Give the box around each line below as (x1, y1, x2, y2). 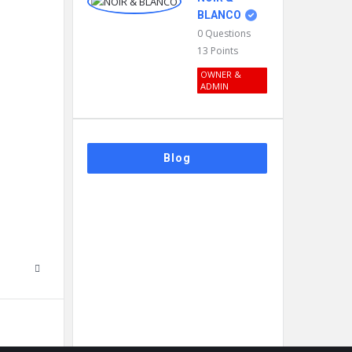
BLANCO (197, 9, 241, 21)
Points (211, 44, 238, 57)
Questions (205, 27, 251, 40)
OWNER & (200, 68, 241, 80)
